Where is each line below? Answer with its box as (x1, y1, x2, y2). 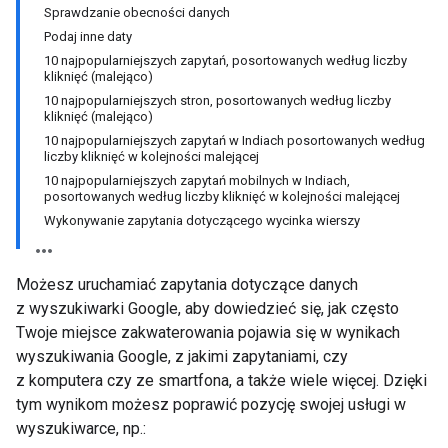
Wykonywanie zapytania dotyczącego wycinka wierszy (44, 213, 360, 228)
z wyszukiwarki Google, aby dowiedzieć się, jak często (16, 299, 399, 318)
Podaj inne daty (44, 29, 132, 44)
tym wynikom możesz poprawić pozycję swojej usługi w (16, 395, 406, 414)
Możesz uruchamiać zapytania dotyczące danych (16, 275, 358, 294)
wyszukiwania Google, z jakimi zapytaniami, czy (16, 347, 348, 366)
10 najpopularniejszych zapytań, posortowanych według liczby (44, 53, 407, 68)
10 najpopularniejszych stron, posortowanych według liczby (44, 93, 391, 108)
